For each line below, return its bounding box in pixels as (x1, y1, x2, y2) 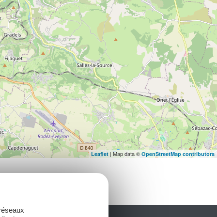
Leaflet (91, 150, 108, 158)
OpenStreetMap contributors (141, 150, 215, 158)
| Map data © (108, 150, 141, 158)
